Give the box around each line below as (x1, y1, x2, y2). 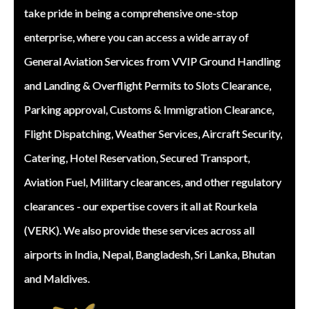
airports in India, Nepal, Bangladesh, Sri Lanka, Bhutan (24, 248, 275, 261)
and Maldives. (24, 272, 90, 285)
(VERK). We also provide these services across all (24, 223, 255, 237)
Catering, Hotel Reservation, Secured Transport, (24, 151, 250, 164)
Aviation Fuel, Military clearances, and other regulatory (24, 175, 281, 188)
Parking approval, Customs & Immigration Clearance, (24, 103, 274, 116)
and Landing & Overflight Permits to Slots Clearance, (24, 79, 271, 92)
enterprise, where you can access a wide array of (24, 30, 249, 43)
